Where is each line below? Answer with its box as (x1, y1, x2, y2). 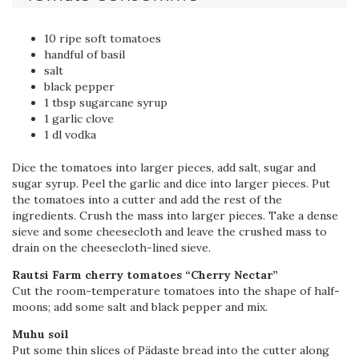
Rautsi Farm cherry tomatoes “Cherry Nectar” (12, 268, 278, 283)
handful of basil (44, 47, 125, 63)
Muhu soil (12, 327, 69, 342)
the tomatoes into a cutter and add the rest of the (12, 192, 282, 208)
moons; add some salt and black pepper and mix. (12, 300, 268, 315)
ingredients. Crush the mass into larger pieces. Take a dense (12, 208, 338, 224)
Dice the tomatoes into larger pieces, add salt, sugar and (12, 160, 316, 175)
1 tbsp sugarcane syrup (44, 95, 167, 111)
